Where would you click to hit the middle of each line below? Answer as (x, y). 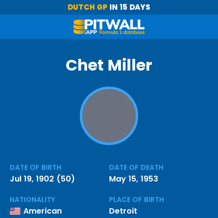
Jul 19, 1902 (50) (42, 179)
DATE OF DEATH (136, 167)
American (43, 211)
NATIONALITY (32, 200)
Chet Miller (109, 65)
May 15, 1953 (134, 179)
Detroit (123, 211)
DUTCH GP (88, 7)
